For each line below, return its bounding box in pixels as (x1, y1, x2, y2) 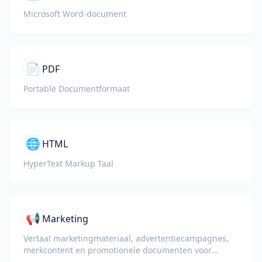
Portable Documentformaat (23, 83, 130, 94)
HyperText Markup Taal (23, 158, 113, 169)
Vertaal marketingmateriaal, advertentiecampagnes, (23, 233, 229, 244)
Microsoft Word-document (23, 8, 126, 19)
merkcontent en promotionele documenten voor (23, 244, 212, 256)
